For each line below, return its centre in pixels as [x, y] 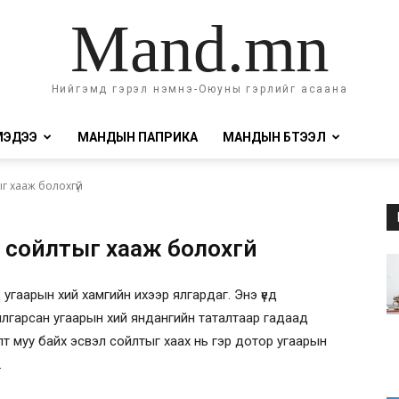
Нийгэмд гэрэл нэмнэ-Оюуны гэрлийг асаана [199, 89]
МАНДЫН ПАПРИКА [138, 137]
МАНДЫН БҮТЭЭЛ [274, 137]
